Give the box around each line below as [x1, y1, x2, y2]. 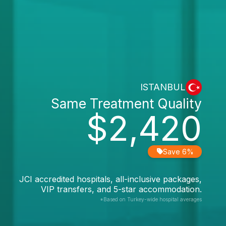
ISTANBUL [140, 82, 186, 92]
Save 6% [163, 147, 194, 156]
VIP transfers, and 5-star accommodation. [41, 184, 202, 194]
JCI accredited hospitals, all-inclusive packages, [19, 174, 202, 184]
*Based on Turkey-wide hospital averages [100, 196, 202, 202]
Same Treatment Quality [51, 95, 202, 111]
